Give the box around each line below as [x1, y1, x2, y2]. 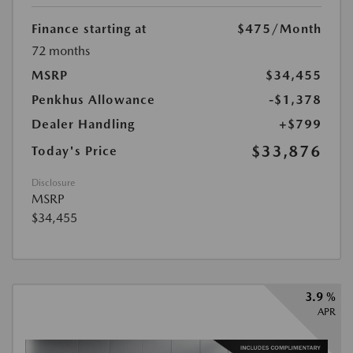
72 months [32, 43, 90, 58]
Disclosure [32, 176, 75, 188]
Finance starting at [32, 20, 147, 36]
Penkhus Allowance [32, 91, 155, 107]
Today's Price [32, 143, 117, 158]
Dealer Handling [32, 116, 135, 132]
